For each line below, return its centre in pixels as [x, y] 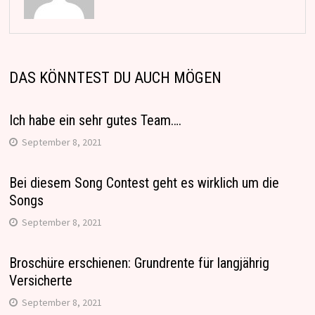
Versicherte [40, 281]
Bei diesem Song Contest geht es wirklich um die [144, 183]
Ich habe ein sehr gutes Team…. [95, 121]
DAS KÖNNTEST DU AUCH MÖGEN [115, 78]
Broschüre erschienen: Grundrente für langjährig [139, 263]
